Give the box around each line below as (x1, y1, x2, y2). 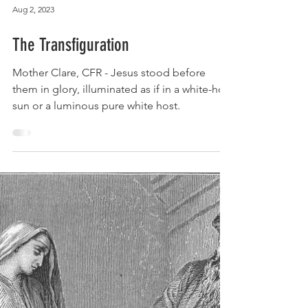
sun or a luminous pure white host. (12, 206, 180, 219)
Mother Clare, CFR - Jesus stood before (12, 173, 206, 186)
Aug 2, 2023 (12, 111, 54, 122)
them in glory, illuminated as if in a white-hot (12, 190, 228, 203)
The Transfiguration (12, 142, 129, 163)
